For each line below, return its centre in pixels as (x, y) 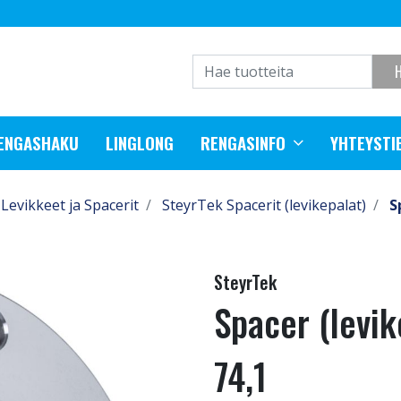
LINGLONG (140, 143)
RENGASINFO (243, 143)
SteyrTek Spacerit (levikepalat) (264, 205)
